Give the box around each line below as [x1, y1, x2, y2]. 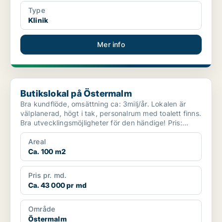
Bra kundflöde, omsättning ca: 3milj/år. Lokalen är [20, 100, 186, 109]
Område [28, 205, 55, 214]
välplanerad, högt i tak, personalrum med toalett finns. [20, 109, 201, 118]
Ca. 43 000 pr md [28, 181, 87, 190]
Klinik [28, 16, 49, 25]
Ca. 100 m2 [28, 147, 66, 156]
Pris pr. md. [28, 171, 67, 180]
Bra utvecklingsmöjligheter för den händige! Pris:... [20, 118, 189, 127]
